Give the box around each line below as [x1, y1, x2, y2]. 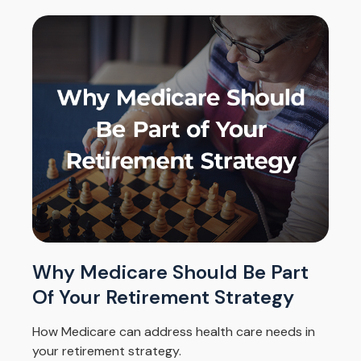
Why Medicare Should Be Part [32, 259, 309, 285]
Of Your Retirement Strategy [32, 284, 294, 310]
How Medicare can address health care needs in [32, 323, 315, 341]
